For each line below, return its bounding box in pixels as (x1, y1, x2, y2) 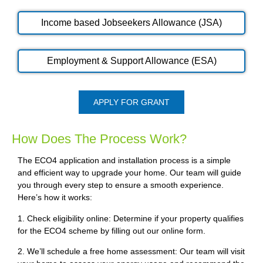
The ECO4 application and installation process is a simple (18, 156, 231, 166)
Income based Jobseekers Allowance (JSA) (41, 17, 222, 28)
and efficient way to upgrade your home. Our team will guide (18, 168, 241, 178)
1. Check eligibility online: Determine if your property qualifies (18, 213, 244, 223)
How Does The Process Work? (12, 131, 187, 146)
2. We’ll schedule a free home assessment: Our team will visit (18, 247, 245, 257)
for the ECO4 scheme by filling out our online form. (18, 225, 205, 235)
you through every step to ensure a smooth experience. (18, 180, 224, 190)
